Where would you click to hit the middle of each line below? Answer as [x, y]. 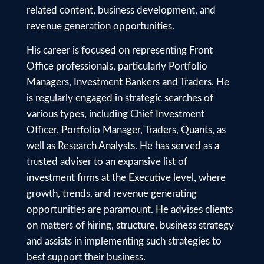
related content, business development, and [121, 10]
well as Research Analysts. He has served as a [123, 146]
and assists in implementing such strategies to [124, 242]
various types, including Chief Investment [115, 114]
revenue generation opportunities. [100, 26]
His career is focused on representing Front [120, 51]
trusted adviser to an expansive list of [107, 162]
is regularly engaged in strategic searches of [120, 98]
